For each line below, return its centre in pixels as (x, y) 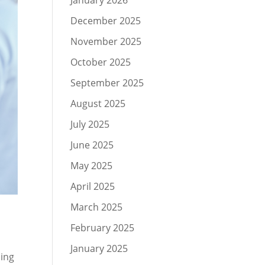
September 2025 (107, 83)
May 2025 (92, 166)
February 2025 (103, 228)
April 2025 (93, 186)
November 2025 (106, 41)
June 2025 (92, 145)
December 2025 (106, 21)
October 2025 (101, 62)
